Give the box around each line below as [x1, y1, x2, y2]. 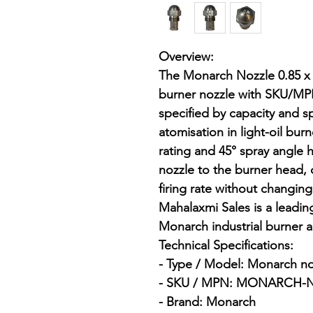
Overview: [159, 49, 214, 65]
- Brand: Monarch [159, 294, 256, 310]
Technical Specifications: [159, 238, 293, 254]
